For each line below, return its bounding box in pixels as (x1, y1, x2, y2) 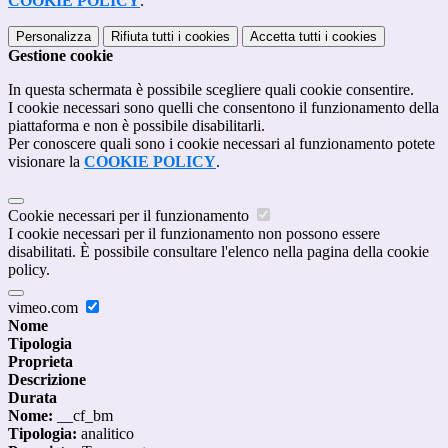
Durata (8, 389, 57, 407)
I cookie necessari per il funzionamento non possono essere (8, 225, 380, 243)
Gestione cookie (8, 47, 113, 65)
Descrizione (8, 371, 86, 389)
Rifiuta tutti (111, 29, 174, 45)
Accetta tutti (250, 29, 321, 45)
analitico (77, 425, 134, 443)
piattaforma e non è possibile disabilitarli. (8, 117, 265, 135)
